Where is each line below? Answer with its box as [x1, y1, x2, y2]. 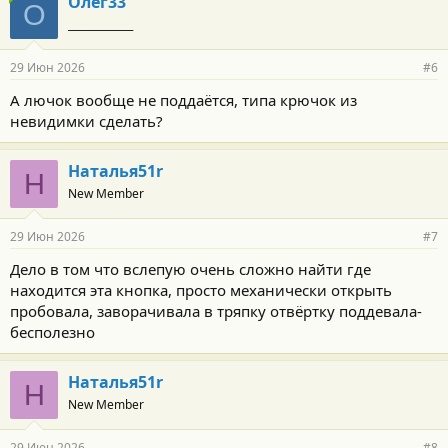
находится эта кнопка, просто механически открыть [10, 279, 392, 300]
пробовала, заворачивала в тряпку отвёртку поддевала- [10, 300, 422, 321]
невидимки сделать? [10, 110, 163, 131]
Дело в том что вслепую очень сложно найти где [10, 258, 371, 279]
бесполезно [10, 321, 95, 342]
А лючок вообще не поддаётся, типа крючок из [10, 89, 357, 110]
